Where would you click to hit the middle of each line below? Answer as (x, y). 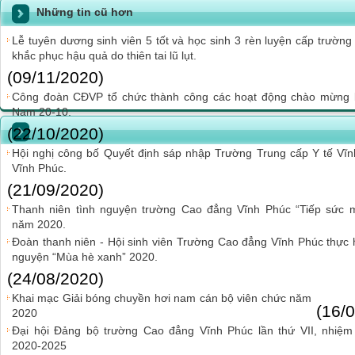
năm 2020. (39, 224)
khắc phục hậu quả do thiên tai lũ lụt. (104, 55)
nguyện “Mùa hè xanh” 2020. (85, 257)
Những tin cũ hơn (85, 12)
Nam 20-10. (42, 112)
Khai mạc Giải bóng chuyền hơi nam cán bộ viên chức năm (162, 298)
